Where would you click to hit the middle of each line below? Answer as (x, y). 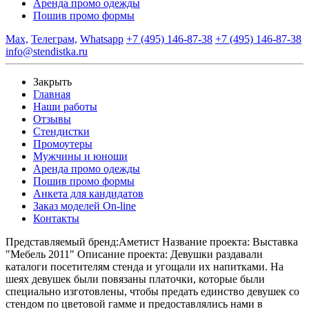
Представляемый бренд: (62, 242)
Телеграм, (54, 39)
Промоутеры (63, 144)
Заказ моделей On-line (84, 206)
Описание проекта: (122, 254)
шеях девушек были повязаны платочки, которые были (135, 279)
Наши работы (65, 107)
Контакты (56, 218)
